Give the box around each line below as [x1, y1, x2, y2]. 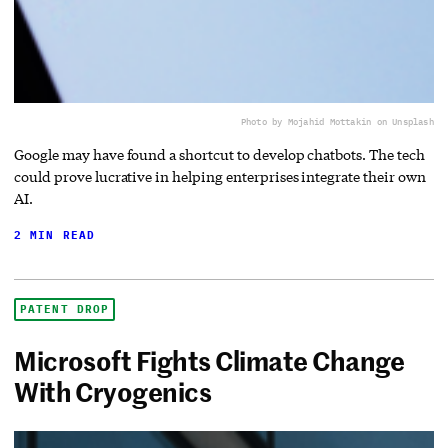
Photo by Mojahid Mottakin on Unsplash [240, 116, 434, 128]
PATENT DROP [20, 302, 110, 317]
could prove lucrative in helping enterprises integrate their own [14, 167, 426, 187]
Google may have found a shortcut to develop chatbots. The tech [14, 145, 425, 165]
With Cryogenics [14, 373, 212, 410]
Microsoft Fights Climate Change [14, 342, 405, 379]
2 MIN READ [14, 228, 96, 243]
